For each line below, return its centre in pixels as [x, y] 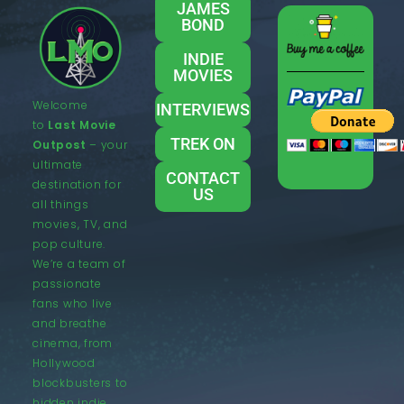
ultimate [58, 164]
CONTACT [203, 178]
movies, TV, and [80, 224]
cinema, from [73, 343]
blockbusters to [80, 382]
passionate [67, 283]
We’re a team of [79, 263]
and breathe [70, 323]
